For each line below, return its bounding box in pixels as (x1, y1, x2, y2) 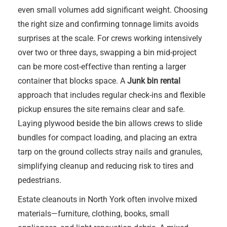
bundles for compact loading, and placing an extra (18, 133, 197, 142)
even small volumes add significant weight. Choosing (18, 5, 208, 15)
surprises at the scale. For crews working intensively (18, 33, 202, 43)
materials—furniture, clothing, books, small (18, 209, 169, 218)
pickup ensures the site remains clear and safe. (18, 104, 185, 114)
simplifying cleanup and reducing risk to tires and (18, 161, 194, 171)
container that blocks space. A (18, 76, 127, 86)
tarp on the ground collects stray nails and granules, (18, 147, 202, 157)
